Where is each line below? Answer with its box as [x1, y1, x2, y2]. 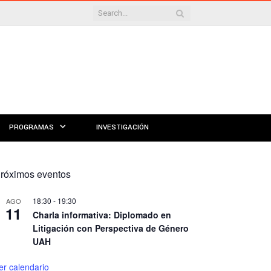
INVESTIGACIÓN [96, 122, 149, 132]
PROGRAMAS [9, 122, 54, 132]
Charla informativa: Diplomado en [33, 209, 171, 221]
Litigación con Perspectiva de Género [33, 222, 189, 234]
